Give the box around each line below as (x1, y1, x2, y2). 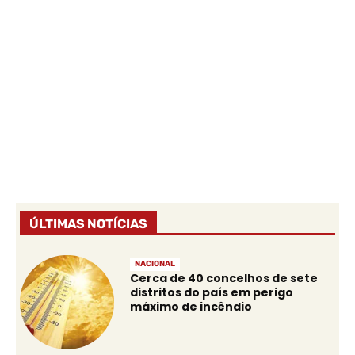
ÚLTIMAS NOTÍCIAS (29, 216, 147, 231)
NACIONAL (135, 259, 176, 269)
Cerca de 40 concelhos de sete (130, 270, 319, 287)
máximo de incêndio (130, 299, 253, 315)
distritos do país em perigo (130, 284, 294, 301)
